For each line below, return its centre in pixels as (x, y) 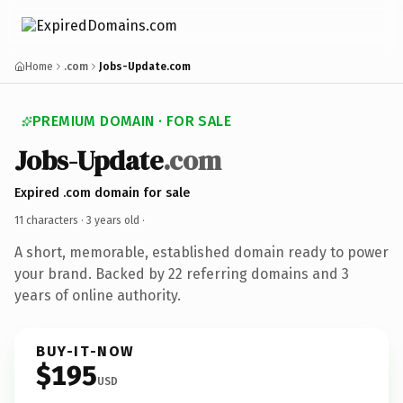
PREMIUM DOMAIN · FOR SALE (132, 121)
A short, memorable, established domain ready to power (201, 252)
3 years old (113, 220)
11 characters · (50, 220)
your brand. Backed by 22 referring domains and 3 (182, 273)
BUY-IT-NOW (85, 351)
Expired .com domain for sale (102, 193)
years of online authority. (98, 295)
